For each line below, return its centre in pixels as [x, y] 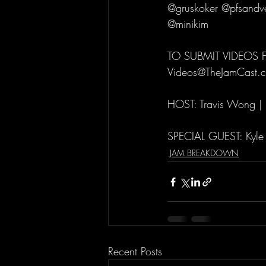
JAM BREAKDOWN [204, 153]
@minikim [188, 24]
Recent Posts [135, 251]
